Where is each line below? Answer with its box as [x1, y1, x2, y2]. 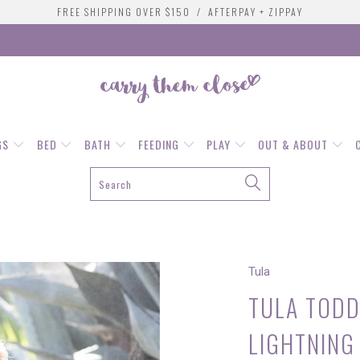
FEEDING [137, 136, 182, 153]
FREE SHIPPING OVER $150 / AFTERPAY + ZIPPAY [57, 5, 303, 18]
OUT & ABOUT [258, 136, 332, 153]
